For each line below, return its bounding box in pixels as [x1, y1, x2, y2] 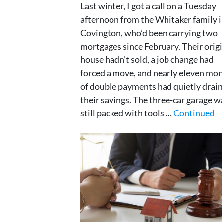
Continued [173, 107, 215, 118]
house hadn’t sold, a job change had [80, 54, 214, 65]
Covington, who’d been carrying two [80, 27, 218, 38]
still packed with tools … [80, 107, 173, 118]
